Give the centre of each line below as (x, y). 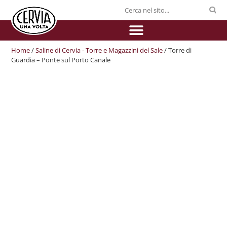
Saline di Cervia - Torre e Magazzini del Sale (99, 50)
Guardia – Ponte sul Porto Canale (61, 60)
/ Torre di (177, 50)
